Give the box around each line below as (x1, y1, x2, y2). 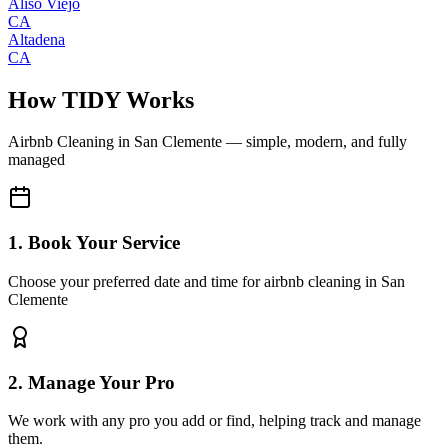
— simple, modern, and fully (222, 133, 407, 151)
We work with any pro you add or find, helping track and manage (8, 412, 421, 430)
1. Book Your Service (8, 232, 180, 254)
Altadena (8, 30, 65, 48)
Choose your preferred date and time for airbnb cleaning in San (8, 272, 405, 290)
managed (8, 151, 65, 169)
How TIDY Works (8, 86, 194, 113)
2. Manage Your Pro (8, 371, 175, 393)
